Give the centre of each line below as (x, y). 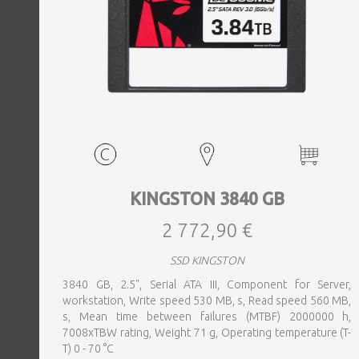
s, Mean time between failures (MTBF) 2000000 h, (207, 317)
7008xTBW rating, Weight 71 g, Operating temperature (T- (207, 333)
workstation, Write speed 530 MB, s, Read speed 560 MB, (207, 301)
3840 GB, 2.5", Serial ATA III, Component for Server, (207, 284)
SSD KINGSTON (207, 260)
